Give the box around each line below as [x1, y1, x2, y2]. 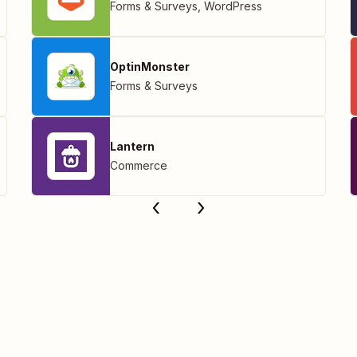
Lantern [110, 139, 155, 154]
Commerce [110, 159, 167, 173]
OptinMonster [110, 60, 190, 74]
